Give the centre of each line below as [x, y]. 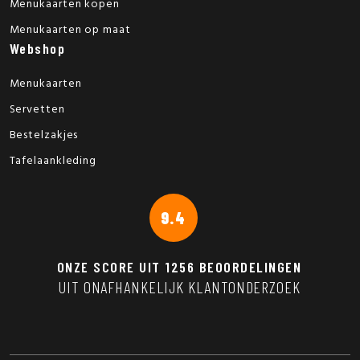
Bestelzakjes [44, 135]
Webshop [37, 48]
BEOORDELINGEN [248, 267]
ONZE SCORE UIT [111, 267]
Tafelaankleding [53, 161]
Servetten [37, 110]
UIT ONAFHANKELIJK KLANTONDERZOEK [179, 287]
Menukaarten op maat [70, 30]
